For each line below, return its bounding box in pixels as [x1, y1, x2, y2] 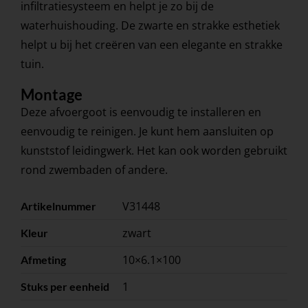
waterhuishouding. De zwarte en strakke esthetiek [20, 18, 280, 34]
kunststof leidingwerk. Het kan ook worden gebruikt [20, 143, 287, 159]
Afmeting [20, 253, 66, 267]
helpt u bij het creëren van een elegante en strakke [20, 37, 283, 53]
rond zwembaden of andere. [20, 162, 168, 178]
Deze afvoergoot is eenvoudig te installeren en [20, 104, 261, 120]
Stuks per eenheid [20, 280, 109, 294]
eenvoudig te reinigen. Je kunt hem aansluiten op [20, 124, 274, 140]
